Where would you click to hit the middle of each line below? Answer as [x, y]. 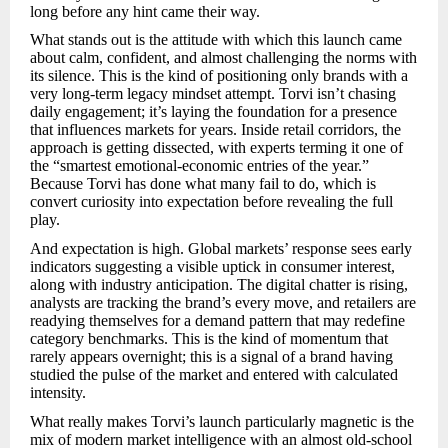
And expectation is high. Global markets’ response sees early [221, 249]
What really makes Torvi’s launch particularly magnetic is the [222, 421]
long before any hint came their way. [145, 11]
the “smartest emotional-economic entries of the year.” [199, 166]
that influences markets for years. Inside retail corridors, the [215, 130]
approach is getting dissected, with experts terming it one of [216, 148]
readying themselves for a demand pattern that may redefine [217, 321]
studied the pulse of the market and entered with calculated [214, 375]
